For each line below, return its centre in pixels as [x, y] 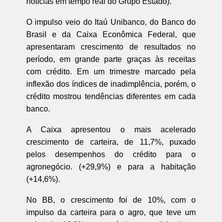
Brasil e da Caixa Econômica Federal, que [111, 34]
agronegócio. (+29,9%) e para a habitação [111, 166]
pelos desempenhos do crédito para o [111, 154]
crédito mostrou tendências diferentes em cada [111, 96]
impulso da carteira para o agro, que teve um [111, 212]
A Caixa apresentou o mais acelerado [111, 129]
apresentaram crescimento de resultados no [111, 47]
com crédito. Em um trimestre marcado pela [111, 71]
